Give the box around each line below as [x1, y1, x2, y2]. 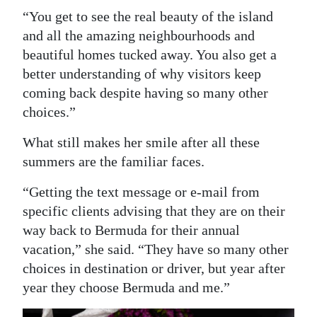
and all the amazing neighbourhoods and [23, 28, 255, 43]
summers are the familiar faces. [23, 154, 204, 169]
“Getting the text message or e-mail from [23, 184, 260, 200]
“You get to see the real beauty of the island [23, 8, 273, 24]
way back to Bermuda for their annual [23, 222, 240, 238]
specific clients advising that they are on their [23, 203, 285, 219]
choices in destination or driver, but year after [23, 260, 285, 276]
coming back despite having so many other [23, 85, 268, 100]
